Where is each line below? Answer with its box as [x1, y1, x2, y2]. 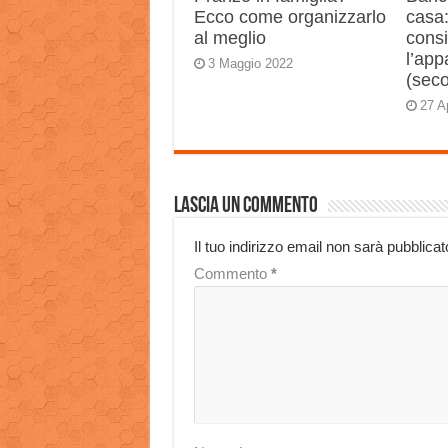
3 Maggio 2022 [207, 56, 293, 71]
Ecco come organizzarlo [193, 7, 386, 27]
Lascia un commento [173, 195, 318, 218]
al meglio [193, 28, 266, 48]
